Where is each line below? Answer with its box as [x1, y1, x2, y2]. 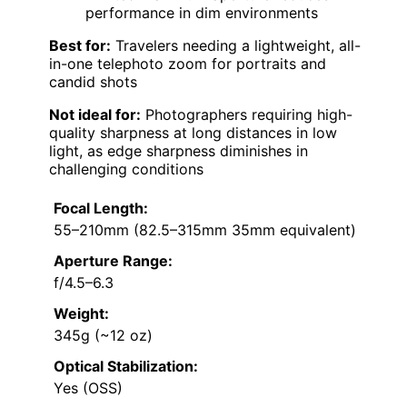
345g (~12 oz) [54, 326, 153, 345]
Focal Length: [54, 199, 148, 218]
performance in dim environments [85, 4, 318, 23]
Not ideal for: [49, 105, 141, 124]
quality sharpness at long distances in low [49, 124, 337, 143]
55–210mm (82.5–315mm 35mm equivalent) [54, 221, 356, 240]
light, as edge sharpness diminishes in [49, 142, 308, 161]
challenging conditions [49, 160, 203, 179]
